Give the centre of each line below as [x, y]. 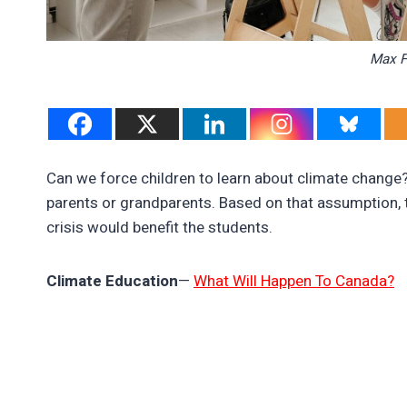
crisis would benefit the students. [163, 227]
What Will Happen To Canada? [294, 281]
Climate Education [112, 281]
